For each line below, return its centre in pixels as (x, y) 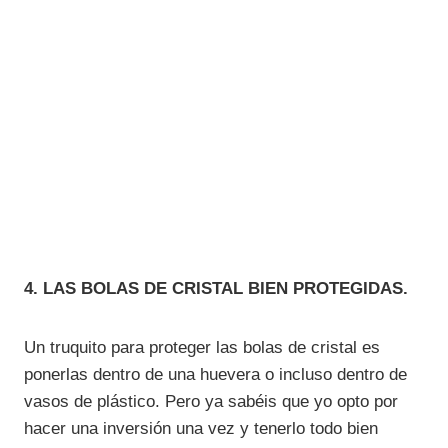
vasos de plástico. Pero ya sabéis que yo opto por (211, 401)
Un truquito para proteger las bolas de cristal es (202, 347)
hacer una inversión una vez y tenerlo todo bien (201, 428)
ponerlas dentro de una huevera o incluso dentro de (215, 374)
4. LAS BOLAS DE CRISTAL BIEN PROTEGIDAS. (216, 288)
